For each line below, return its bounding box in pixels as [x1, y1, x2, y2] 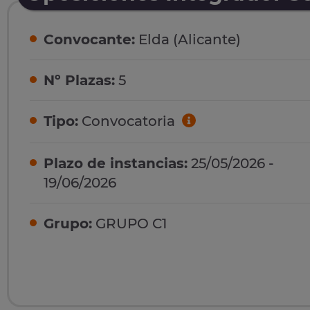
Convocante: [44, 31, 135, 48]
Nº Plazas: [44, 72, 115, 89]
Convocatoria [78, 113, 179, 130]
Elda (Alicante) [135, 31, 241, 48]
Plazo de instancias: [44, 154, 188, 172]
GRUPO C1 [92, 215, 167, 232]
